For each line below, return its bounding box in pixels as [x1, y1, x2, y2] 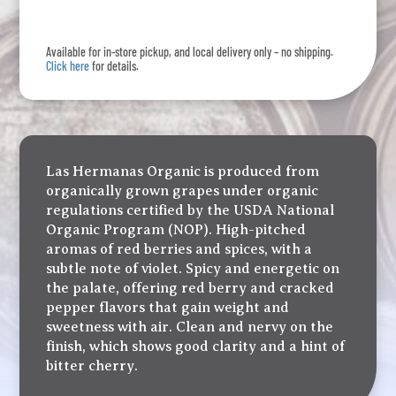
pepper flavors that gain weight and [46, 300, 290, 316]
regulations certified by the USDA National [46, 202, 335, 219]
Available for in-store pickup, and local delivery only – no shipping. [46, 44, 334, 60]
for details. [89, 58, 140, 74]
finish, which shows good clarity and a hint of [46, 339, 346, 355]
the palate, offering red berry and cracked [46, 280, 335, 297]
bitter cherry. [46, 358, 139, 375]
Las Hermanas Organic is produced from [46, 164, 320, 180]
